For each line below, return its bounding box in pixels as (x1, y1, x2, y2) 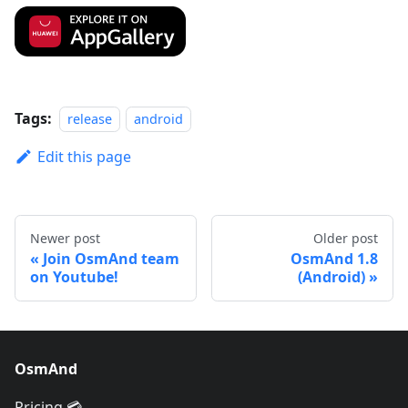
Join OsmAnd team (43, 248, 179, 269)
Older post (313, 229, 378, 247)
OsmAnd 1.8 (291, 248, 378, 269)
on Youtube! (30, 266, 118, 287)
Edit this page (36, 146, 131, 167)
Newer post (30, 229, 100, 247)
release (67, 109, 112, 127)
